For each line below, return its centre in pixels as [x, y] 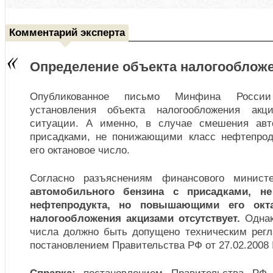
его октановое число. [80, 150]
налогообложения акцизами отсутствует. [137, 218]
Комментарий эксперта [67, 32]
